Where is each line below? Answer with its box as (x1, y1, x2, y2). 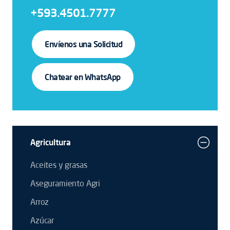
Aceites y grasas (30, 160, 87, 170)
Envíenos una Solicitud (45, 39, 123, 49)
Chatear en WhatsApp (45, 72, 121, 82)
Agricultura (30, 137, 71, 147)
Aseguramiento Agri (30, 178, 101, 188)
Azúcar (30, 215, 54, 225)
